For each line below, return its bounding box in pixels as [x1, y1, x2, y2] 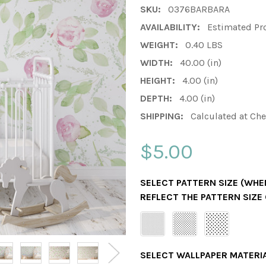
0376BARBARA [168, 4, 230, 15]
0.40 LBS [185, 39, 223, 51]
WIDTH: [140, 57, 173, 69]
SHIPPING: [140, 110, 183, 122]
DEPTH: [140, 93, 172, 104]
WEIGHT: [140, 39, 178, 51]
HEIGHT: [140, 75, 175, 87]
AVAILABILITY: [140, 21, 200, 33]
